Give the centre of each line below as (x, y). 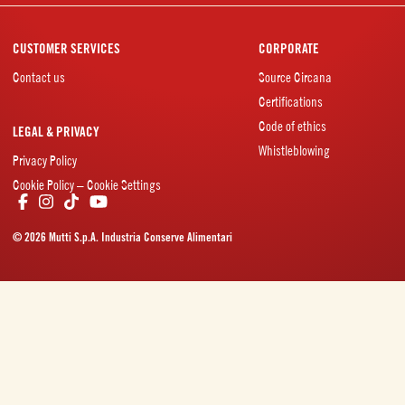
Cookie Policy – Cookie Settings (87, 185)
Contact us (39, 77)
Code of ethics (292, 126)
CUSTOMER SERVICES (66, 49)
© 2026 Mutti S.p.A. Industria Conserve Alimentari (122, 237)
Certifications (290, 102)
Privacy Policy (45, 160)
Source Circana (295, 77)
